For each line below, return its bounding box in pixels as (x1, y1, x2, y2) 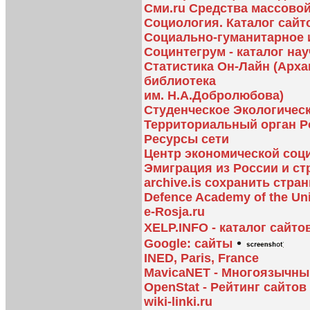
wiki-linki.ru (144, 294, 212, 309)
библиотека (144, 73, 216, 88)
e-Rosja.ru (144, 204, 205, 219)
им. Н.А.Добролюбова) (144, 88, 284, 102)
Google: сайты (144, 236, 232, 250)
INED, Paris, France (144, 250, 259, 265)
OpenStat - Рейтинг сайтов (144, 280, 307, 294)
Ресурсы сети (144, 131, 229, 146)
